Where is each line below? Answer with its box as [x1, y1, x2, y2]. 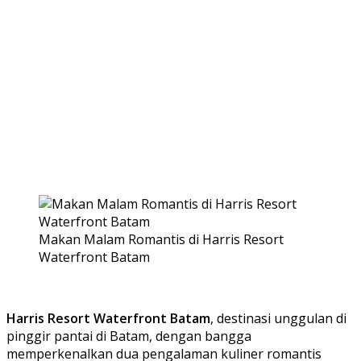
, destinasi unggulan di [210, 309, 346, 327]
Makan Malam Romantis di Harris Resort [39, 230, 284, 248]
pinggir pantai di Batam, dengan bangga [6, 326, 251, 345]
